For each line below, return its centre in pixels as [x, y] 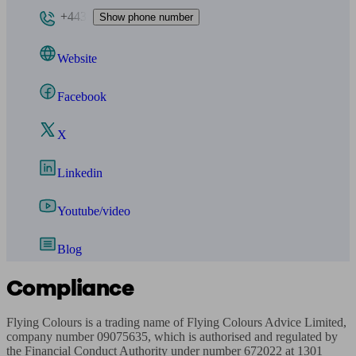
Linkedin [80, 173]
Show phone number [146, 17]
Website [77, 58]
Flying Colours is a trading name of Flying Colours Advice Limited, [176, 322]
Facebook [82, 97]
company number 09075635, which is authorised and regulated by [172, 337]
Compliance [70, 288]
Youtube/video [94, 211]
